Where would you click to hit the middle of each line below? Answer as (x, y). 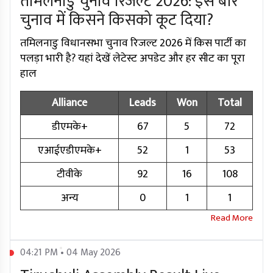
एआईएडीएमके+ (69, 151)
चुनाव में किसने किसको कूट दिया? (117, 21)
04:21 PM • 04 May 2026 (70, 253)
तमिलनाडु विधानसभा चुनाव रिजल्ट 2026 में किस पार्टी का (133, 44)
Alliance (69, 103)
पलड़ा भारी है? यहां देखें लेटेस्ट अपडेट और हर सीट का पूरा (133, 59)
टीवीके (69, 175)
